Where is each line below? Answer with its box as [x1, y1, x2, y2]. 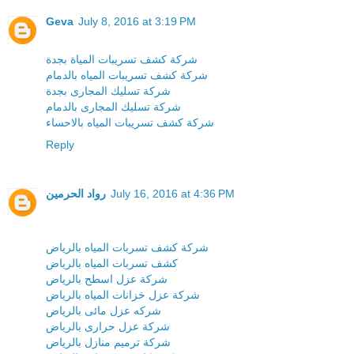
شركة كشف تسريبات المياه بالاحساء [46, 115, 214, 129]
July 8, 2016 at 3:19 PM [78, 14, 196, 28]
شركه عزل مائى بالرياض [46, 303, 161, 317]
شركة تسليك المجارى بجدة [46, 84, 171, 97]
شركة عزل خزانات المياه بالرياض [46, 288, 200, 301]
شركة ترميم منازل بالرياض [46, 335, 171, 348]
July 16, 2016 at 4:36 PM [111, 186, 235, 200]
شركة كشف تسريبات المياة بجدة [46, 52, 198, 66]
